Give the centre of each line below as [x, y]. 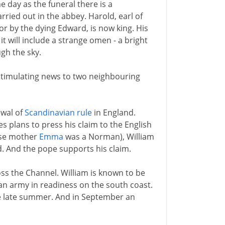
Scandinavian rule [58, 113]
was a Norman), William [108, 137]
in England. [114, 113]
